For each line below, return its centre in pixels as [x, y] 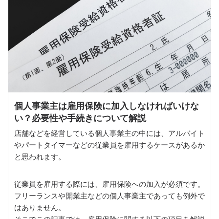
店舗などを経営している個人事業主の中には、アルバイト [109, 133]
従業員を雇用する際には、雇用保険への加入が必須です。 [109, 184]
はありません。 [40, 208]
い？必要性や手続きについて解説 [80, 118]
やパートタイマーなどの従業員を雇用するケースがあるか [109, 145]
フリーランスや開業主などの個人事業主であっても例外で [109, 196]
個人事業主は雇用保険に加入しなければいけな [107, 106]
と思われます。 [40, 157]
